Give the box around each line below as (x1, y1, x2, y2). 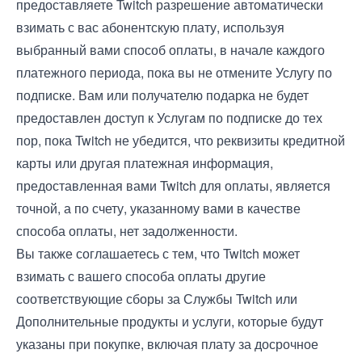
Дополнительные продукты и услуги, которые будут (16, 312, 323, 330)
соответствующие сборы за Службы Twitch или (16, 289, 297, 308)
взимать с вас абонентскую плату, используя (16, 18, 284, 36)
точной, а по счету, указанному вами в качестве (16, 199, 301, 217)
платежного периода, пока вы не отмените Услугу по (16, 63, 332, 82)
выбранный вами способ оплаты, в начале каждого (16, 40, 325, 59)
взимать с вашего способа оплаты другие (16, 267, 266, 285)
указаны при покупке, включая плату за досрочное (16, 335, 318, 353)
